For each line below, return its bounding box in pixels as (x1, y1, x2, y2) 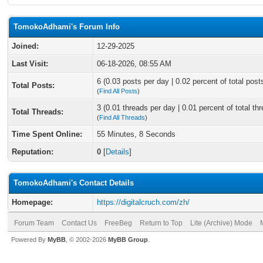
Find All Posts (99, 87, 137, 95)
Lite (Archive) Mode (190, 219, 252, 227)
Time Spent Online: (12, 130, 82, 139)
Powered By (11, 236, 48, 243)
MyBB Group (108, 236, 148, 243)
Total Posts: (12, 81, 55, 90)
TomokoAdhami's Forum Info (14, 22, 120, 31)
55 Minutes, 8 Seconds (97, 130, 176, 139)
